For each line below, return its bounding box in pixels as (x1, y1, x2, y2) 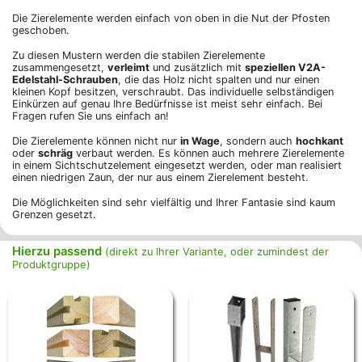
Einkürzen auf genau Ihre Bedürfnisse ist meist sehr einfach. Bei (12, 98, 322, 111)
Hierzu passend (12, 244, 105, 259)
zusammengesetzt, (12, 61, 107, 74)
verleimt (107, 61, 149, 74)
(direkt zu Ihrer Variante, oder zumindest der (105, 246, 329, 259)
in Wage (180, 135, 220, 148)
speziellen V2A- (245, 61, 326, 74)
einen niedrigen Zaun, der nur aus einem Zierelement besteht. (12, 171, 309, 184)
